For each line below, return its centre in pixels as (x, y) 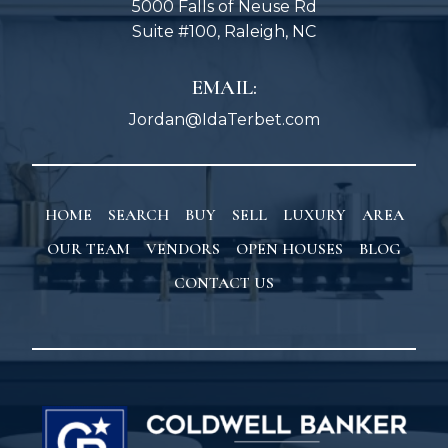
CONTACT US (224, 283)
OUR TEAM (88, 249)
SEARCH (138, 215)
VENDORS (183, 249)
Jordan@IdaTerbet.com (224, 120)
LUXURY (314, 215)
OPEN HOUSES (289, 249)
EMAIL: (224, 88)
